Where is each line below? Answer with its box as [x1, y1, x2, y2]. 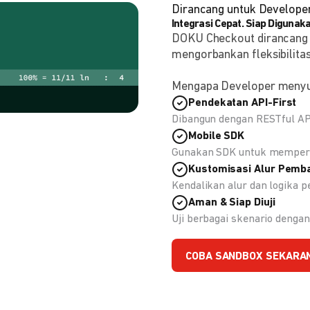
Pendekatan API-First [188, 98, 297, 109]
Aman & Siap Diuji [188, 197, 275, 209]
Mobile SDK [188, 131, 245, 143]
